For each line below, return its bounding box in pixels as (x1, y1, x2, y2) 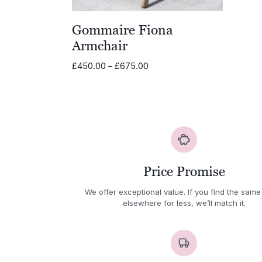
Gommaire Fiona (72, 22, 174, 37)
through (148, 96, 179, 108)
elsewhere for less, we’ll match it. (122, 198, 246, 208)
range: (148, 72, 174, 83)
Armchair (72, 37, 128, 53)
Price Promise (143, 164, 225, 180)
